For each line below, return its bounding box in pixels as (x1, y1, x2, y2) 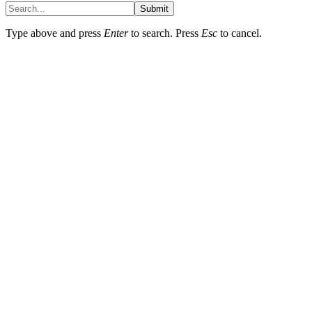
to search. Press (128, 26, 201, 39)
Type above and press (6, 26, 104, 39)
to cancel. (217, 26, 262, 39)
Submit (140, 3, 169, 14)
